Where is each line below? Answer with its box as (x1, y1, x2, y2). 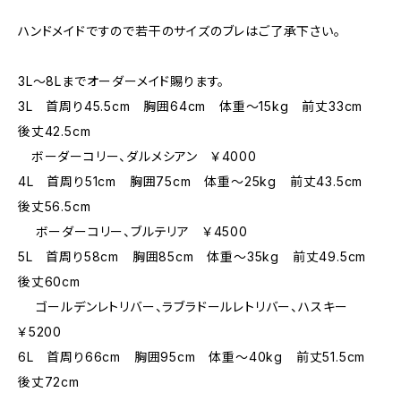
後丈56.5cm (18, 199, 91, 214)
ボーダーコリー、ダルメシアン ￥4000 (18, 149, 257, 164)
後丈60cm (18, 274, 81, 289)
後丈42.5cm (18, 124, 91, 139)
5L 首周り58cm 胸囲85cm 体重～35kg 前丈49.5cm (18, 249, 380, 264)
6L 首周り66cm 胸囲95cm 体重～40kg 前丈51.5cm (18, 349, 379, 364)
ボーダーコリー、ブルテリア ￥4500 (18, 224, 248, 239)
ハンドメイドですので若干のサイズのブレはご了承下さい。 (18, 23, 341, 38)
